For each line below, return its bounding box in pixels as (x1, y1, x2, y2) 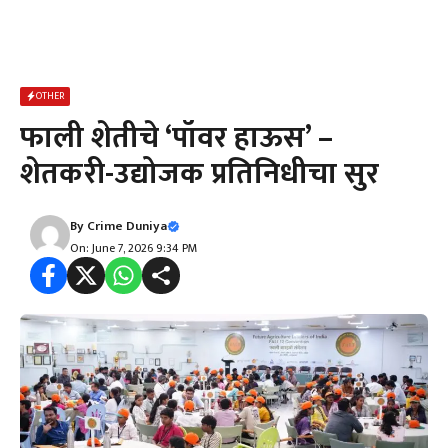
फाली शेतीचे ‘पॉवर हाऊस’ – (20, 113, 333, 163)
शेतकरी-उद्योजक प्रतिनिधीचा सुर (20, 149, 379, 199)
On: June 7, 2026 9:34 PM (70, 238, 198, 258)
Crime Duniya (87, 215, 167, 237)
